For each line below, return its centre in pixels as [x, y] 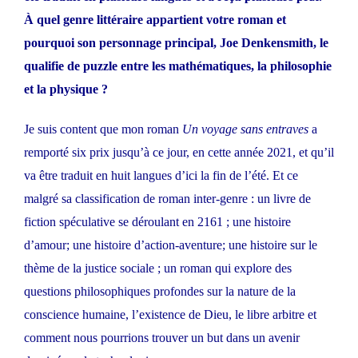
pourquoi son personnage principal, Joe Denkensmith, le [176, 43]
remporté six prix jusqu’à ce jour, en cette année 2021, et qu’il [179, 153]
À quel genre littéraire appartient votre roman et [155, 20]
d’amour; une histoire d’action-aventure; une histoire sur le [171, 245]
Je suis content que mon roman [103, 129]
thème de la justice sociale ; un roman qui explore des [158, 268]
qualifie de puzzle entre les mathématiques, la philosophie [178, 66]
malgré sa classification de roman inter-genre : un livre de [167, 199]
